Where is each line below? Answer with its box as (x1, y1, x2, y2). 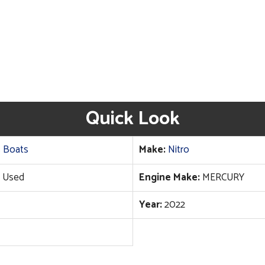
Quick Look (85, 104, 180, 135)
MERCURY (199, 169, 244, 186)
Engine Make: (138, 169, 200, 186)
